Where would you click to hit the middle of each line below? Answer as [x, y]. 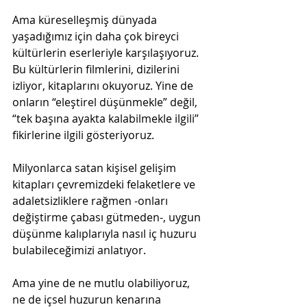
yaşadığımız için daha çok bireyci [97, 36]
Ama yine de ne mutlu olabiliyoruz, [102, 283]
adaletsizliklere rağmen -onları [91, 200]
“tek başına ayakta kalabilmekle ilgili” [107, 118]
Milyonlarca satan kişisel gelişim [96, 168]
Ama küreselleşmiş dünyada [86, 20]
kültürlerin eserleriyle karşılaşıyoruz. [107, 52]
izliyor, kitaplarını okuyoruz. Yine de [104, 85]
